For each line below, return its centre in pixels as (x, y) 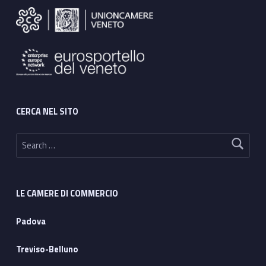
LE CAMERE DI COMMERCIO (67, 194)
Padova (31, 222)
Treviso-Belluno (47, 249)
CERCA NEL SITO (47, 111)
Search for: (22, 133)
